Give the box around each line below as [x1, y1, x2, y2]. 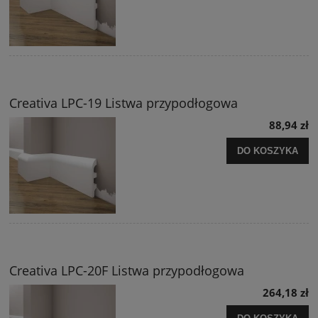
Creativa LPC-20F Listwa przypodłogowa [9, 262, 244, 280]
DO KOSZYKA [237, 145, 298, 156]
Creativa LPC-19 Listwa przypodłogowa [9, 94, 238, 112]
